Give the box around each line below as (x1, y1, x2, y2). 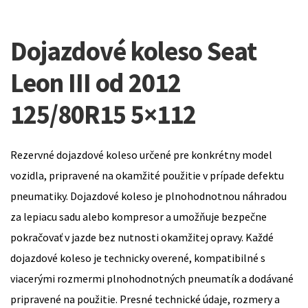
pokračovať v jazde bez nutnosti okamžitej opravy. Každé (10, 230, 274, 244)
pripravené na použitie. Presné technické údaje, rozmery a (10, 291, 280, 306)
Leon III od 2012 (10, 65, 181, 99)
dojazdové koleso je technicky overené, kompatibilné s (10, 250, 265, 265)
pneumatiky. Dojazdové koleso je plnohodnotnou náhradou (10, 188, 287, 203)
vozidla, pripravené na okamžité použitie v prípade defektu (10, 168, 284, 182)
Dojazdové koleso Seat (10, 34, 256, 67)
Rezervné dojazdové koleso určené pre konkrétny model (10, 147, 272, 162)
